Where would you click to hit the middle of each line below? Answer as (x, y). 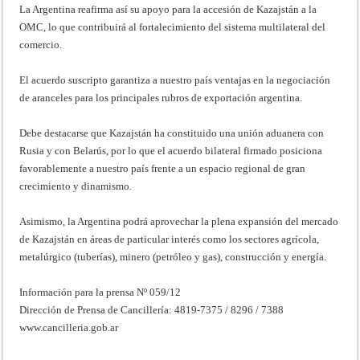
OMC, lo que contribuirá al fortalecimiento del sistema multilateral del (173, 27)
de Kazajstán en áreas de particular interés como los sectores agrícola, (170, 239)
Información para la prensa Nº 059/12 (100, 292)
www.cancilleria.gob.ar (69, 327)
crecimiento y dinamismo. (76, 186)
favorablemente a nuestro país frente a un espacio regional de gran (163, 168)
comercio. (41, 44)
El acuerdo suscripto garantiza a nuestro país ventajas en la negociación (175, 80)
